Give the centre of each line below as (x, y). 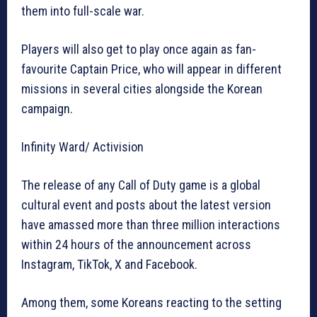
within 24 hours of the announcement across (136, 245)
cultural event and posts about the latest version (146, 205)
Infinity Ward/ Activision (82, 147)
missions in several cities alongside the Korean (142, 89)
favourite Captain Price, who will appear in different (151, 69)
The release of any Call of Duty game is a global (141, 185)
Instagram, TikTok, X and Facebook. (109, 265)
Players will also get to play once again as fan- (139, 50)
